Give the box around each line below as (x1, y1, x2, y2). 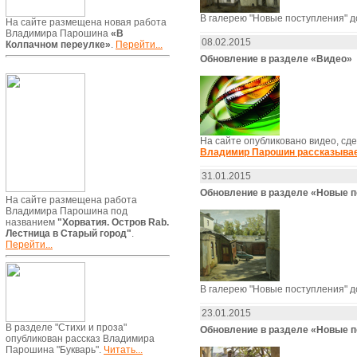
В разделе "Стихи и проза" (6, 322, 127, 333)
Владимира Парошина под (6, 206, 127, 217)
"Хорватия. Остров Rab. (57, 217, 169, 228)
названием (6, 217, 57, 228)
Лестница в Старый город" (6, 228, 131, 239)
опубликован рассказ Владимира (6, 333, 155, 344)
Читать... (104, 344, 143, 355)
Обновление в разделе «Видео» (200, 53, 352, 65)
